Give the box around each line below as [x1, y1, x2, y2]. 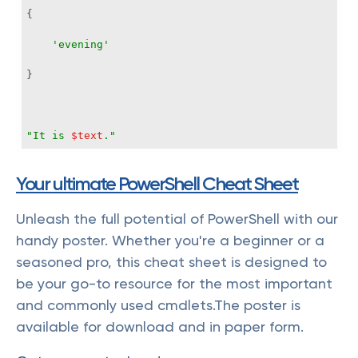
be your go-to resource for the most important [16, 275, 332, 292]
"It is [26, 129, 71, 141]
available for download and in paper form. [16, 318, 304, 335]
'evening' [52, 38, 109, 50]
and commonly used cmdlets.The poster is [16, 296, 300, 313]
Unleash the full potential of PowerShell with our [16, 210, 338, 227]
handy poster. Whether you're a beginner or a [16, 232, 324, 249]
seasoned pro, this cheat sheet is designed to [16, 253, 327, 270]
